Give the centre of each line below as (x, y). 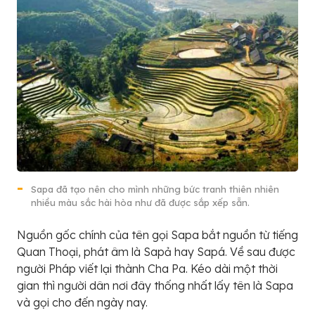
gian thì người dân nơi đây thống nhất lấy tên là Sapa (155, 285)
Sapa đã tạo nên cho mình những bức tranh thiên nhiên (155, 189)
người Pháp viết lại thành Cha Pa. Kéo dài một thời (147, 268)
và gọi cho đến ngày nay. (82, 302)
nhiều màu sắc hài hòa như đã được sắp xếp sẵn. (140, 202)
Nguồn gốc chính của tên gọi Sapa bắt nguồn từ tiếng (157, 234)
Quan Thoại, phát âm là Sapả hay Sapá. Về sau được (156, 251)
